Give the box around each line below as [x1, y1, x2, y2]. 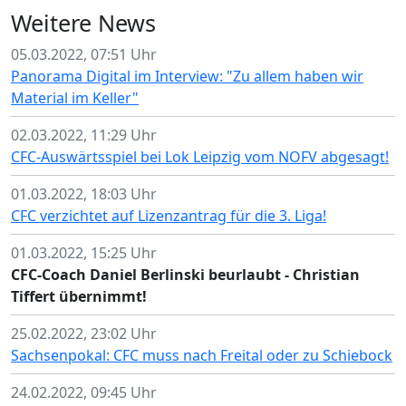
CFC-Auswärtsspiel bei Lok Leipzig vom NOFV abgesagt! [11, 147, 389, 167]
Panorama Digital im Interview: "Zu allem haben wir [11, 66, 363, 86]
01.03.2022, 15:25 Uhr [11, 243, 157, 263]
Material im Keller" [11, 88, 139, 108]
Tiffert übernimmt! [11, 286, 147, 306]
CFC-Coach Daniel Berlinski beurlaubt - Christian [11, 265, 360, 285]
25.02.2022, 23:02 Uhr [11, 324, 157, 343]
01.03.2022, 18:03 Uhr [11, 184, 157, 204]
